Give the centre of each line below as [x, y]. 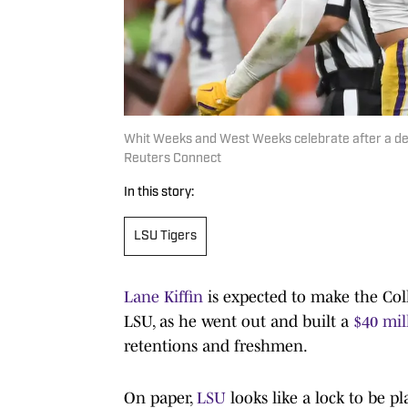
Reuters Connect [173, 158]
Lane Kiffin [163, 296]
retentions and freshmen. [216, 346]
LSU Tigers [165, 236]
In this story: [159, 192]
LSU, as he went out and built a [239, 321]
